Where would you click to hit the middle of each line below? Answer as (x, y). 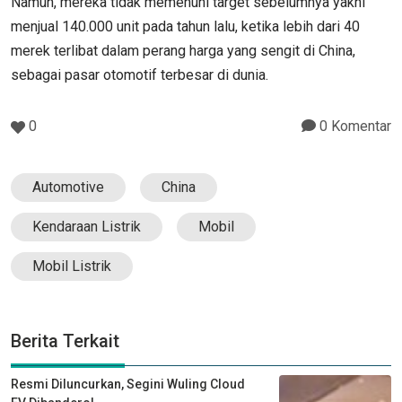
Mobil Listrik (72, 266)
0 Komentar (354, 126)
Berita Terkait (65, 341)
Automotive (68, 187)
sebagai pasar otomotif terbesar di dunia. (140, 74)
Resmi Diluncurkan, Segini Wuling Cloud (128, 384)
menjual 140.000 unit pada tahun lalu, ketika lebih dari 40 (185, 26)
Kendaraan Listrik (87, 226)
